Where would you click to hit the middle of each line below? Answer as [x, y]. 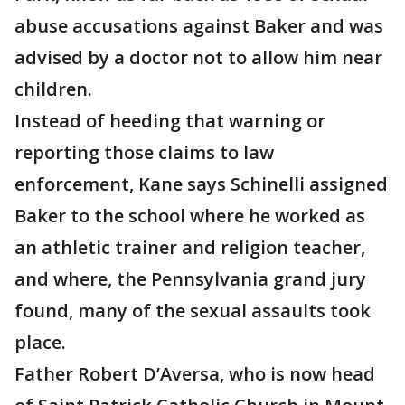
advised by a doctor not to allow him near [198, 57]
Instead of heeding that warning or [170, 121]
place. [40, 342]
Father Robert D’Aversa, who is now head [195, 374]
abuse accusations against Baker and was [199, 26]
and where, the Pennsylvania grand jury [190, 279]
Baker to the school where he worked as [190, 216]
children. [53, 89]
